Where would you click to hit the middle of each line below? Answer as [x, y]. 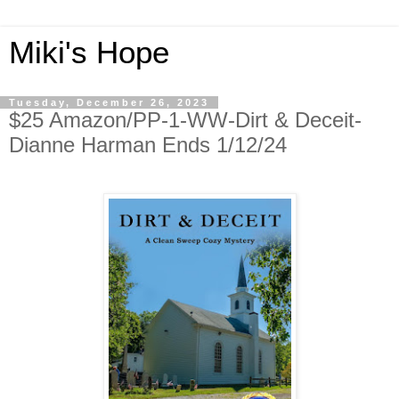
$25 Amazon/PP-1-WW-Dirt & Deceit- [185, 120]
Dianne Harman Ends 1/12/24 [148, 145]
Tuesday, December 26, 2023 [109, 102]
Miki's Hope [89, 53]
